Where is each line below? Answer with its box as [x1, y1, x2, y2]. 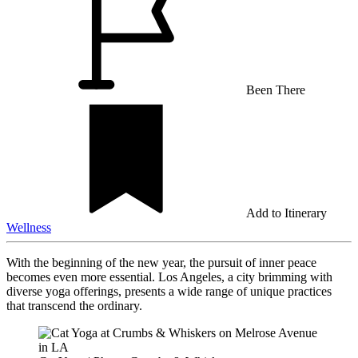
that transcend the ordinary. [6, 298, 142, 312]
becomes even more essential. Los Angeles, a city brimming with [6, 269, 332, 284]
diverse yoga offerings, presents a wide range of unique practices [6, 284, 332, 298]
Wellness [6, 220, 51, 234]
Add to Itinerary [246, 205, 327, 220]
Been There [246, 82, 305, 97]
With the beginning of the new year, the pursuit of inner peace [6, 255, 316, 269]
